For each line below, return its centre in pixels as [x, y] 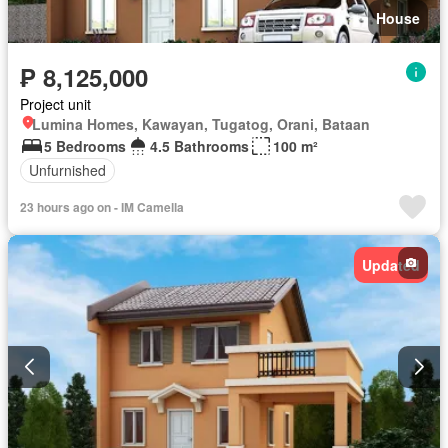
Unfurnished [67, 170]
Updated [391, 264]
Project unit [55, 103]
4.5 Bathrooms [199, 145]
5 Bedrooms [85, 145]
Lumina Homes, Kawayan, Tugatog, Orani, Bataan [201, 123]
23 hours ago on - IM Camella [102, 206]
